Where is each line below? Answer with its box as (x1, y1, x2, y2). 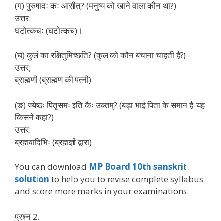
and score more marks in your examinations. (15, 185, 189, 197)
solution (15, 173, 49, 184)
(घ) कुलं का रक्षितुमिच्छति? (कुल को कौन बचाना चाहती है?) (15, 49, 186, 61)
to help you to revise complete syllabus (49, 173, 203, 184)
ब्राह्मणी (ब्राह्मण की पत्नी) (15, 74, 91, 85)
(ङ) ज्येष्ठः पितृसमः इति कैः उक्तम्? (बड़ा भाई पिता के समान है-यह (15, 99, 205, 110)
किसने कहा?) (15, 111, 54, 123)
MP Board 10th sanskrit (89, 161, 187, 172)
